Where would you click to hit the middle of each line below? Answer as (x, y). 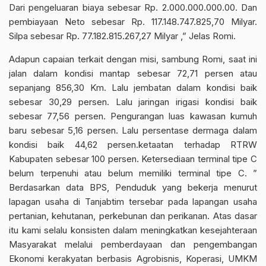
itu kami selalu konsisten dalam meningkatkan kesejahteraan (133, 230)
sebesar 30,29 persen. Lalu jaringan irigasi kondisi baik (133, 102)
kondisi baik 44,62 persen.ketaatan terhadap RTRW (133, 145)
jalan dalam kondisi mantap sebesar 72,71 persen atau (133, 73)
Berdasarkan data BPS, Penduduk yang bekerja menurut (133, 187)
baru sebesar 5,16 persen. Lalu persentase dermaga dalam (133, 130)
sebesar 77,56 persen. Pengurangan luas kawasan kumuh (133, 116)
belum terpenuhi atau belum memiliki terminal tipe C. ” (133, 173)
